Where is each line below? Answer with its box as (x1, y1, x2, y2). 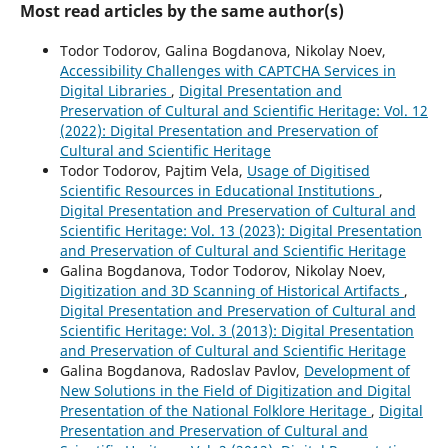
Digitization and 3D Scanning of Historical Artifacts (59, 280, 404, 300)
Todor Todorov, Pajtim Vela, (59, 160, 247, 180)
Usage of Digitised (246, 160, 370, 180)
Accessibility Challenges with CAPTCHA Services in (59, 60, 396, 80)
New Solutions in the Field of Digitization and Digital (59, 380, 411, 400)
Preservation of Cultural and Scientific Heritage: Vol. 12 (59, 100, 428, 120)
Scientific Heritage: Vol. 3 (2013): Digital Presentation (59, 320, 414, 340)
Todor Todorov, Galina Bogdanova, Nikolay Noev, (59, 40, 386, 60)
